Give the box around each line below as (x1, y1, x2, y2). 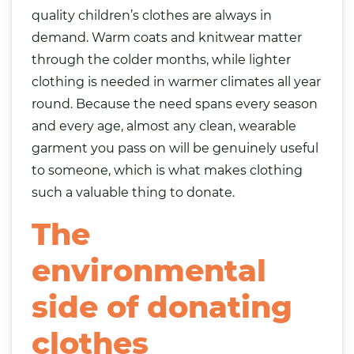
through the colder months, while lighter (32, 52, 291, 67)
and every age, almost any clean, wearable (32, 119, 296, 134)
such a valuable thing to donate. (32, 185, 235, 200)
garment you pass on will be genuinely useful (32, 141, 318, 156)
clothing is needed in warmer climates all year (32, 74, 321, 89)
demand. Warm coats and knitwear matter (32, 30, 302, 45)
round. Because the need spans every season (32, 96, 318, 111)
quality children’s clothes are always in (32, 8, 272, 23)
